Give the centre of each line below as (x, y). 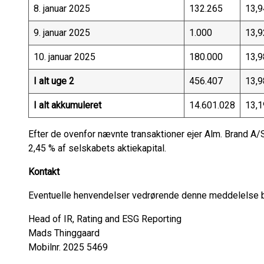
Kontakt (44, 172)
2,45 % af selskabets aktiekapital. (97, 148)
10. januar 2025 (65, 57)
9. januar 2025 (62, 33)
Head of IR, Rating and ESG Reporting (114, 219)
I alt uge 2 (54, 81)
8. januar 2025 (62, 9)
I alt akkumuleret (67, 105)
